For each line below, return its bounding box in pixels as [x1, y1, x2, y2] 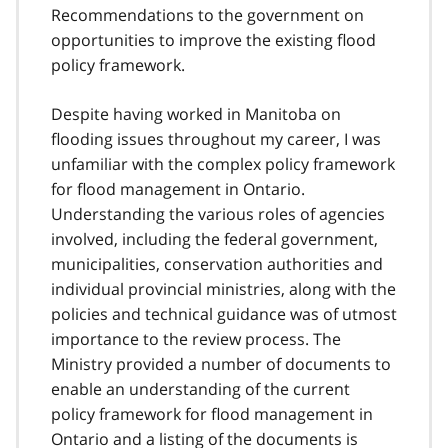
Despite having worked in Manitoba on [51, 102, 341, 125]
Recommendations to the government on [51, 3, 364, 26]
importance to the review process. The [51, 327, 341, 350]
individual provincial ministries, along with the [51, 277, 396, 300]
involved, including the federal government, [51, 227, 378, 250]
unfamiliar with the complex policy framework [51, 152, 395, 175]
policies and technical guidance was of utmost [51, 302, 397, 325]
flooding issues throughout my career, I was [51, 127, 381, 150]
